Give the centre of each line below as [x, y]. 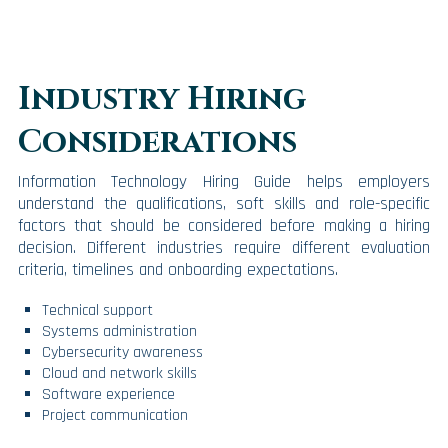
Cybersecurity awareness [122, 352]
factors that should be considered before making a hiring [224, 226]
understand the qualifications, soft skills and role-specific [224, 204]
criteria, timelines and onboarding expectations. [177, 270]
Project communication [114, 415]
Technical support [97, 310]
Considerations [157, 143]
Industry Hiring [161, 100]
